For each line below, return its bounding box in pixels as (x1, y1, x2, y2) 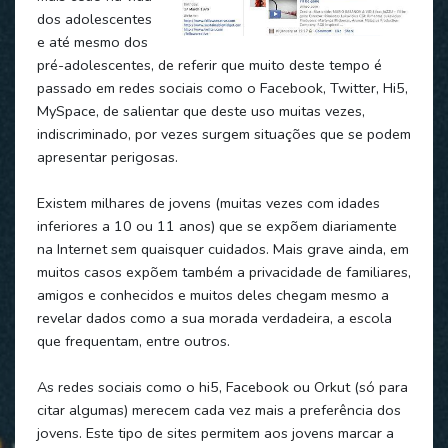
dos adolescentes (36, 8, 152, 29)
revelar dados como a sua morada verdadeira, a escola (36, 307, 392, 328)
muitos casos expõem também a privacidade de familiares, (36, 261, 411, 282)
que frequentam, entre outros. (36, 330, 230, 351)
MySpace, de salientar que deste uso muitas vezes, (36, 100, 365, 121)
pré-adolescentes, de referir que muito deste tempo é (36, 54, 382, 75)
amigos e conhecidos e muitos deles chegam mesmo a (36, 284, 389, 305)
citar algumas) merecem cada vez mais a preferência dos (36, 399, 401, 420)
